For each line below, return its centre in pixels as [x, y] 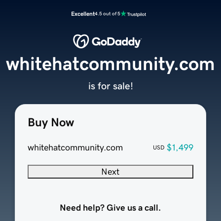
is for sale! [110, 86]
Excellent [83, 14]
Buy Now [51, 123]
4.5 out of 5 [108, 14]
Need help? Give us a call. [110, 208]
